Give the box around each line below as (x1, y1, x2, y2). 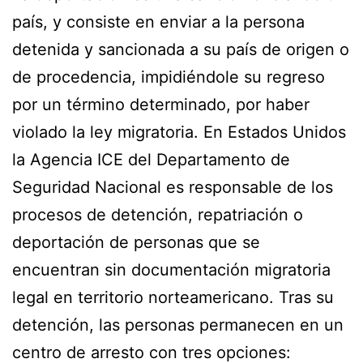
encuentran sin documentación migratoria (12, 259, 331, 280)
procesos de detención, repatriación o (12, 204, 303, 224)
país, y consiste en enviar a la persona (12, 11, 305, 32)
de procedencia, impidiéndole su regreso (12, 66, 325, 87)
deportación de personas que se (12, 232, 260, 252)
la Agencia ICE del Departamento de (12, 149, 290, 169)
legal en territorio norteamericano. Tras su (12, 287, 334, 307)
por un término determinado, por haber (12, 94, 310, 114)
